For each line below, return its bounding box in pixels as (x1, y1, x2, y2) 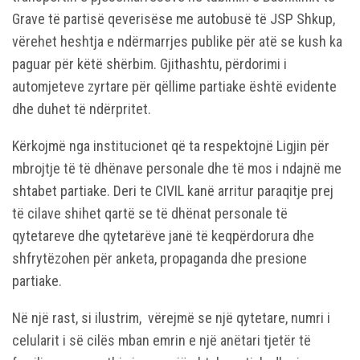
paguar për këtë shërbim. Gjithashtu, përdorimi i (12, 55, 287, 72)
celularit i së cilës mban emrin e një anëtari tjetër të (12, 331, 311, 349)
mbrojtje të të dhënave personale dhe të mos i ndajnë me (12, 159, 342, 177)
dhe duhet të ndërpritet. (12, 100, 151, 117)
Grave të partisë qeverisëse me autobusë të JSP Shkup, (12, 10, 335, 27)
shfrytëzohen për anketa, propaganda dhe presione (12, 249, 307, 267)
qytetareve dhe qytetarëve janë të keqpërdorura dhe (12, 227, 314, 244)
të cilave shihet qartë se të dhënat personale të (12, 204, 288, 222)
